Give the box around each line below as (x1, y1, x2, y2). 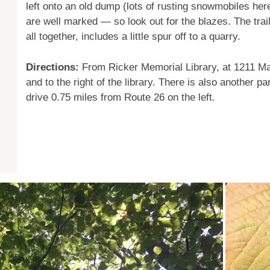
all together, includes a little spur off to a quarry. (26, 31, 241, 43)
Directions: (26, 61, 83, 73)
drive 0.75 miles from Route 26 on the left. (26, 91, 216, 103)
